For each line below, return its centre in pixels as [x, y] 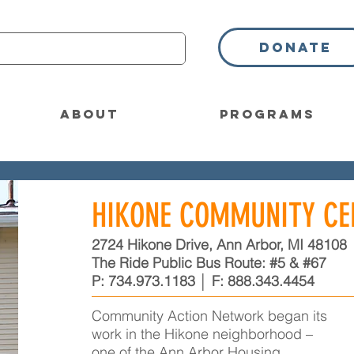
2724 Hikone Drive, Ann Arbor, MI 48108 [219, 245]
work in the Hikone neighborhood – [202, 334]
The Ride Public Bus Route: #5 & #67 [209, 263]
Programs [267, 114]
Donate [295, 47]
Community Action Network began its [209, 316]
